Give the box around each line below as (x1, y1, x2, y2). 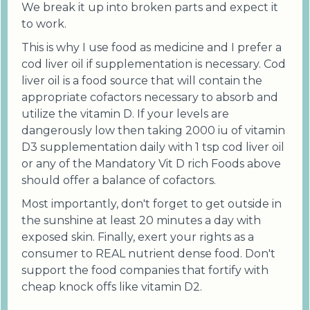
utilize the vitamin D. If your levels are (21, 107, 229, 121)
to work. (21, 17, 66, 31)
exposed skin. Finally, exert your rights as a (21, 230, 254, 244)
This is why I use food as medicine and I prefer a (21, 41, 282, 55)
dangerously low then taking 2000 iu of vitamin (21, 124, 285, 138)
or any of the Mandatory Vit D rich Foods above (21, 157, 281, 171)
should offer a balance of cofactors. (21, 174, 216, 188)
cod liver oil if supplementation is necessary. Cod (21, 57, 286, 71)
